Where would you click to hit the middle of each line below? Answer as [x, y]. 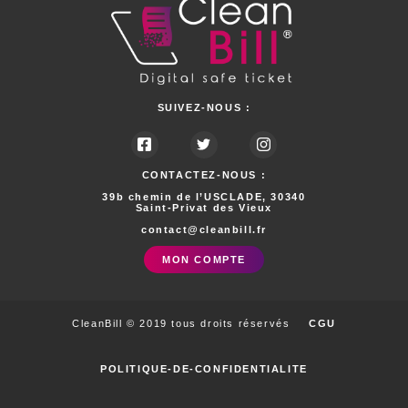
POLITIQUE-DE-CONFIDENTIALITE [204, 368]
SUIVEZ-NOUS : [204, 107]
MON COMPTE [204, 259]
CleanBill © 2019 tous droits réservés [181, 323]
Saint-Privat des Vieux [204, 207]
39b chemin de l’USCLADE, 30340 [204, 196]
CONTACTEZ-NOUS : [204, 174]
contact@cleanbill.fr [204, 229]
